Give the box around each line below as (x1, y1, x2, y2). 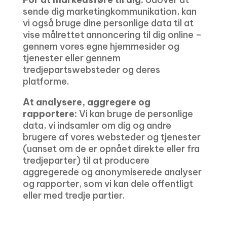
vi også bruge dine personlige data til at (22, 17, 194, 29)
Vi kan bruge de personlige (77, 108, 193, 120)
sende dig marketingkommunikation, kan (22, 6, 197, 17)
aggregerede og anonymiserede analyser (22, 166, 202, 178)
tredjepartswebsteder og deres (22, 64, 160, 75)
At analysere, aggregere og (22, 96, 150, 108)
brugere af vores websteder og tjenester (22, 131, 201, 143)
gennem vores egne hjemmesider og (22, 41, 179, 52)
